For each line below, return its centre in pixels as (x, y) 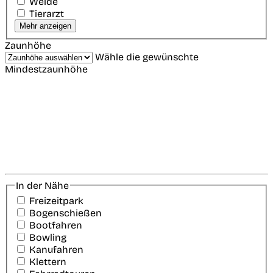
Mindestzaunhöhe (46, 69)
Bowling (48, 238)
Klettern (48, 262)
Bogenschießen (66, 213)
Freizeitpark (56, 201)
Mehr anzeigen (45, 26)
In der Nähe (42, 185)
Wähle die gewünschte (147, 57)
